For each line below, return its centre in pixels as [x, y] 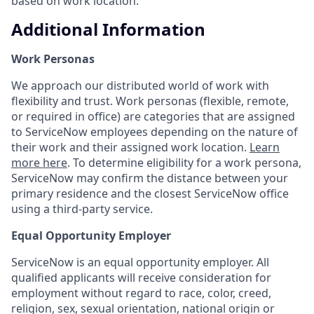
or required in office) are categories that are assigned [153, 117]
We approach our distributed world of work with [140, 86]
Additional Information [108, 29]
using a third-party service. [82, 209]
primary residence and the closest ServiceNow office [150, 194]
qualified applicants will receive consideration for [141, 278]
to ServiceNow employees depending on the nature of [155, 132]
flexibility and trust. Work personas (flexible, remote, [150, 101]
